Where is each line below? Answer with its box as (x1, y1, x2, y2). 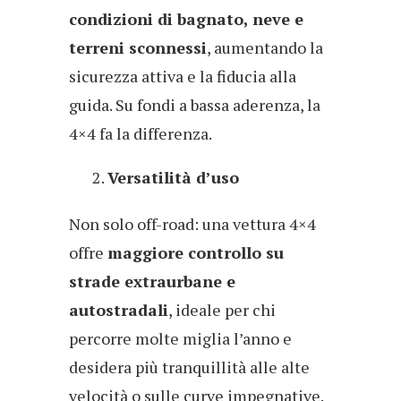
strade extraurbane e (69, 269, 235, 292)
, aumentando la (207, 36, 323, 58)
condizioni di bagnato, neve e (69, 7, 303, 30)
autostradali (69, 298, 168, 320)
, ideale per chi (168, 298, 276, 320)
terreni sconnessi (69, 36, 207, 58)
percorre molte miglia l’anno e (69, 327, 292, 349)
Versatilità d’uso (107, 166, 239, 188)
